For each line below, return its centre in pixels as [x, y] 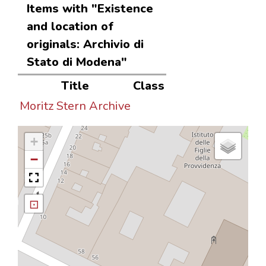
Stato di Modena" [77, 62]
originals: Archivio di [85, 44]
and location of [70, 26]
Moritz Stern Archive [75, 106]
